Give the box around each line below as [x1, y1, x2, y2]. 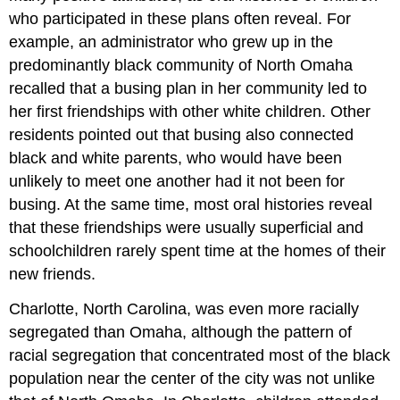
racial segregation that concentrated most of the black [9, 346, 391, 364]
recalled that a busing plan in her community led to [9, 79, 368, 97]
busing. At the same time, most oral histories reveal [9, 195, 373, 213]
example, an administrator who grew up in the [9, 32, 334, 51]
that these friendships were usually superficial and [9, 218, 364, 237]
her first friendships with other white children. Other [9, 102, 371, 121]
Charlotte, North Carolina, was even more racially [9, 299, 360, 318]
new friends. [9, 264, 96, 283]
